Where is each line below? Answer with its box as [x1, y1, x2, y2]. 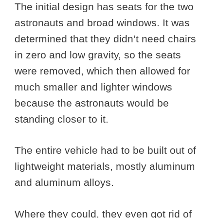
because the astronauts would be [15, 97, 169, 109]
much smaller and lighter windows [15, 81, 172, 92]
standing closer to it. [15, 113, 111, 125]
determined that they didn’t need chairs [15, 33, 196, 44]
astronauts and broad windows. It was [15, 17, 190, 28]
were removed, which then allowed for [15, 65, 190, 76]
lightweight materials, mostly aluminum [15, 161, 195, 172]
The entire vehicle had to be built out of [15, 145, 196, 156]
